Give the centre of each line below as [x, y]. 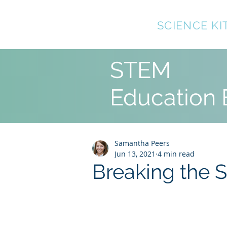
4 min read [176, 154]
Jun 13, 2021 [135, 154]
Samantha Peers [142, 143]
